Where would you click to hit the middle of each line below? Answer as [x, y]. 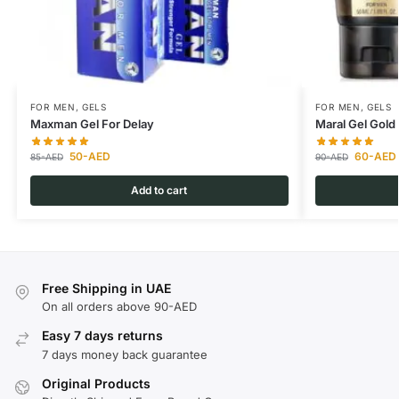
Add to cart [159, 191]
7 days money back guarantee [125, 354]
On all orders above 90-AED [119, 307]
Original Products [96, 383]
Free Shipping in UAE [106, 289]
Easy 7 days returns [102, 336]
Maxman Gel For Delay [92, 124]
